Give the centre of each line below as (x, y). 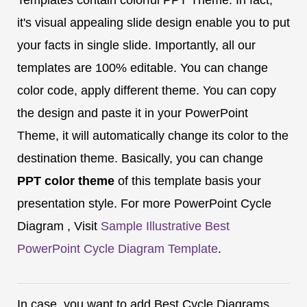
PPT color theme (66, 181)
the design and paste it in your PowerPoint (133, 113)
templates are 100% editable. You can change (143, 67)
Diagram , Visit (59, 226)
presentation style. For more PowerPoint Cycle (144, 203)
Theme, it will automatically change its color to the (153, 135)
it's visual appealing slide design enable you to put (153, 22)
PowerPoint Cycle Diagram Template (118, 248)
